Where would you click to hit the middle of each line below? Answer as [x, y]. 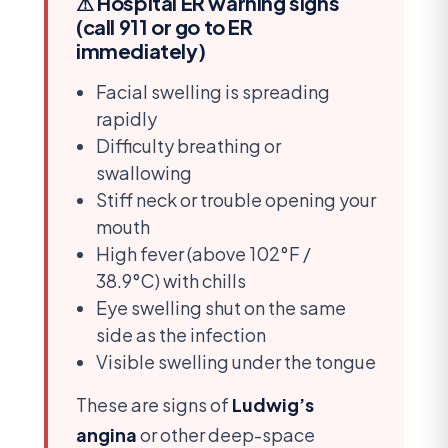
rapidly [126, 119]
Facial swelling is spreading [213, 92]
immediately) [141, 51]
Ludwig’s [273, 405]
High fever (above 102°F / [203, 254]
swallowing [144, 173]
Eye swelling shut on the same [221, 308]
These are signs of [154, 405]
